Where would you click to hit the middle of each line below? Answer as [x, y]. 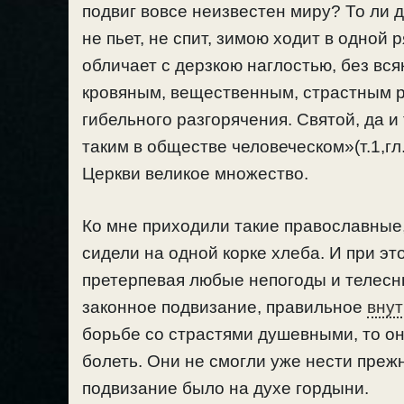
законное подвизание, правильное [225, 308]
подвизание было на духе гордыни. [225, 389]
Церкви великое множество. [195, 173]
